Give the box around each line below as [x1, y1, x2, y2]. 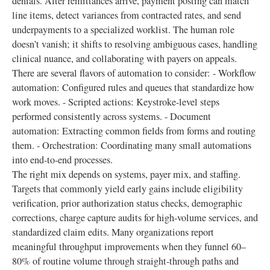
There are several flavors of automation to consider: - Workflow [12, 66, 256, 80]
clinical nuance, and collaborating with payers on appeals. [12, 52, 237, 65]
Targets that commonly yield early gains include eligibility [12, 182, 243, 195]
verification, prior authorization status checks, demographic [12, 196, 242, 210]
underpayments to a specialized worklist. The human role [12, 23, 234, 36]
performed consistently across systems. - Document [12, 110, 211, 123]
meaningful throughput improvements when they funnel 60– [12, 240, 246, 253]
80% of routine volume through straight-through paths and [12, 254, 239, 268]
